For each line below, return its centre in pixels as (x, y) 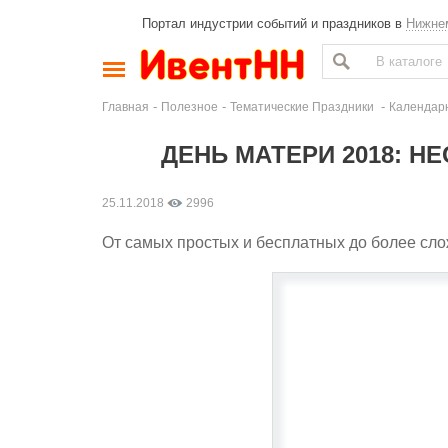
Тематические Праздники (303, 106)
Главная (125, 106)
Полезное (189, 106)
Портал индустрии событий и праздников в (274, 23)
